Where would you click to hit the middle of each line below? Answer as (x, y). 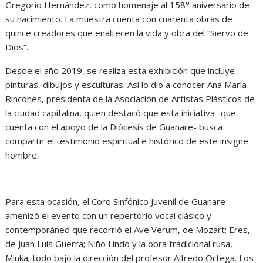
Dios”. (17, 47)
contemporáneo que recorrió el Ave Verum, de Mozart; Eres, (128, 229)
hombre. (22, 155)
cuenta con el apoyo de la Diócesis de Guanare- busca (114, 127)
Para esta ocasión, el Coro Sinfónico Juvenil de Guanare (116, 201)
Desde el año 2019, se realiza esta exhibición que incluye (120, 70)
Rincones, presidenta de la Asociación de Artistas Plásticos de (130, 98)
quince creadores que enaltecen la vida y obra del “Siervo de (127, 33)
